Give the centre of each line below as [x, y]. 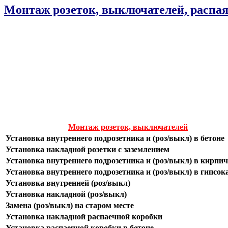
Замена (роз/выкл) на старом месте [69, 206]
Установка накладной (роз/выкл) [66, 194]
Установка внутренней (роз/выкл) [68, 183]
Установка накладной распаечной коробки [84, 217]
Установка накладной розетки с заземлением [87, 150]
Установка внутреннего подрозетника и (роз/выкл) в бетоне [115, 138]
